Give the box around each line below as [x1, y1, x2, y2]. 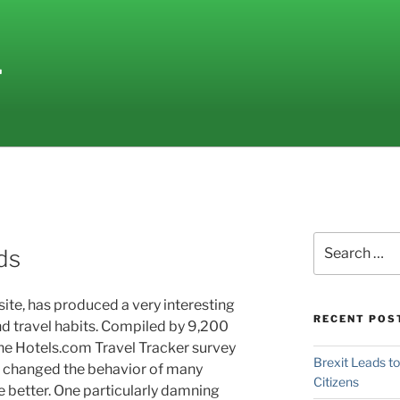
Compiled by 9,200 [101, 318, 229, 336]
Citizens [312, 374, 359, 390]
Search [312, 233, 355, 248]
